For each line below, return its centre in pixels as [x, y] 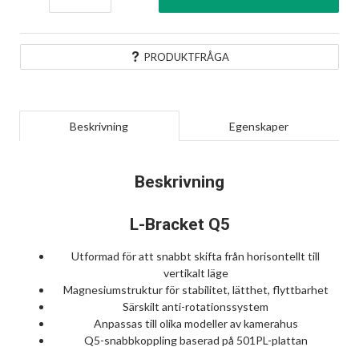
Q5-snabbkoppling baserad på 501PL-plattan [196, 341]
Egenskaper [258, 126]
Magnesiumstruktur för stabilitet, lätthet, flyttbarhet [196, 290]
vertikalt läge [196, 273]
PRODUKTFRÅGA [186, 56]
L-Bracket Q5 [179, 225]
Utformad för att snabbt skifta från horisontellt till [196, 256]
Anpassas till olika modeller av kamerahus [196, 324]
